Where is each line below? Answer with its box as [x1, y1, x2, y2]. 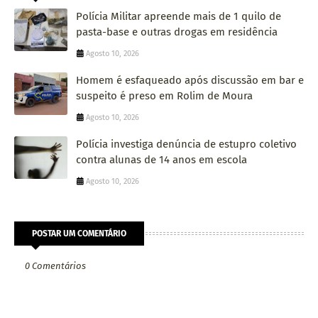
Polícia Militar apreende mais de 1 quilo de [76, 9, 281, 23]
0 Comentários [25, 260, 86, 271]
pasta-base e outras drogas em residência [76, 25, 278, 38]
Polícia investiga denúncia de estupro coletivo [76, 137, 297, 150]
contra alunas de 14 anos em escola [76, 153, 247, 166]
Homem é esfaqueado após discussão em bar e [76, 73, 304, 87]
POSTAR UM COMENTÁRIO [32, 228, 126, 238]
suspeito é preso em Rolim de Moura [76, 89, 253, 102]
